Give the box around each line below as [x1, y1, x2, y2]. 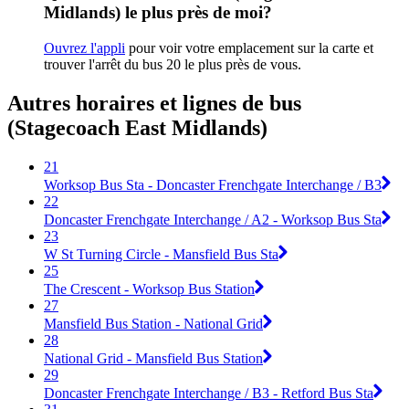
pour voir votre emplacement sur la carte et [125, 40, 373, 57]
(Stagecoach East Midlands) [7, 116, 267, 141]
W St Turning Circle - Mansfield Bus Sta [44, 246, 278, 262]
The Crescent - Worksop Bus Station [44, 280, 255, 297]
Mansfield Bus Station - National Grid [44, 315, 263, 331]
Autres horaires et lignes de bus [7, 91, 301, 116]
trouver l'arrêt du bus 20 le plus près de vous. [44, 57, 301, 73]
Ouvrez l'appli [44, 40, 125, 57]
